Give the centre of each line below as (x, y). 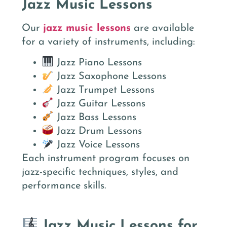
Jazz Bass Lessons (95, 118)
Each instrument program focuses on (106, 159)
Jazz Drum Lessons (98, 131)
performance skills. (64, 186)
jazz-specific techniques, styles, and (100, 173)
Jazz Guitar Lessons (99, 104)
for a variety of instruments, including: (108, 42)
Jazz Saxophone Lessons (110, 77)
